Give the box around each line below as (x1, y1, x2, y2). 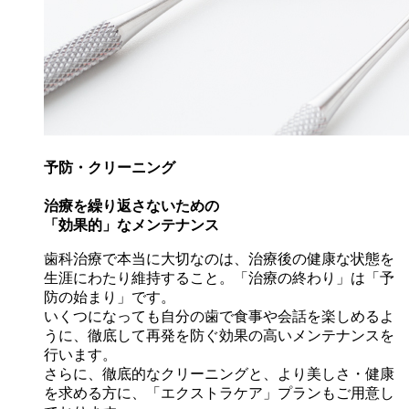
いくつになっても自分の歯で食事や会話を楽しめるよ (44, 309, 394, 325)
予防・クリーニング (44, 160, 175, 176)
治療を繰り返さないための (44, 198, 219, 215)
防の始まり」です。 (44, 289, 175, 306)
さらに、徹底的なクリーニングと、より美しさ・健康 (44, 366, 394, 383)
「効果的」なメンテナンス (44, 217, 219, 234)
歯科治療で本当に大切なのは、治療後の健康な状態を (44, 251, 394, 267)
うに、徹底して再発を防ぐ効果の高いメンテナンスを (44, 328, 394, 344)
